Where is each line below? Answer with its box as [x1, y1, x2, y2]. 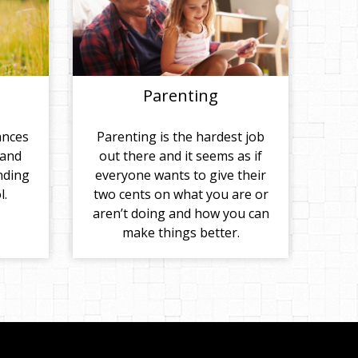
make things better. [121, 223, 240, 241]
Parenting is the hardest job [97, 127, 265, 145]
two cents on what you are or [93, 185, 268, 203]
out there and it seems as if [99, 146, 262, 165]
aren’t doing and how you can [92, 204, 269, 222]
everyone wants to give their [95, 165, 266, 184]
